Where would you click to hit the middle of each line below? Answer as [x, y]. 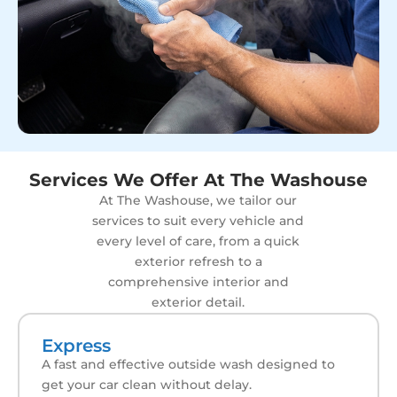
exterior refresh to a [198, 261]
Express [76, 345]
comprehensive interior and [198, 281]
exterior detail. [198, 302]
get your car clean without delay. [147, 384]
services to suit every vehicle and [198, 220]
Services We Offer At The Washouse [198, 179]
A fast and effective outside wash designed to [188, 364]
